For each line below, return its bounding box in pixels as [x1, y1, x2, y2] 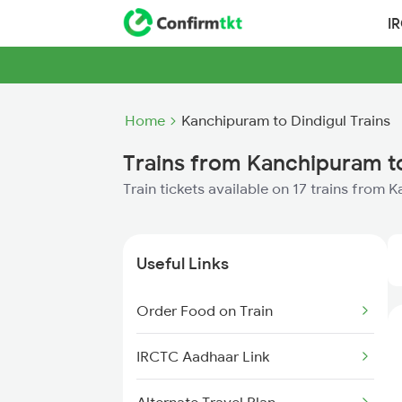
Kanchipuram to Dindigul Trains [181, 111, 390, 129]
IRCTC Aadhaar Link [136, 347, 269, 365]
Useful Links [136, 253, 229, 274]
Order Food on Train [136, 301, 273, 319]
